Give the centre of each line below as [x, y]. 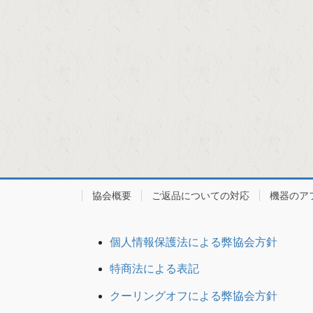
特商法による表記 [154, 269]
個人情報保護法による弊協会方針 [194, 242]
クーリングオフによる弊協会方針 [194, 296]
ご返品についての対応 [201, 195]
